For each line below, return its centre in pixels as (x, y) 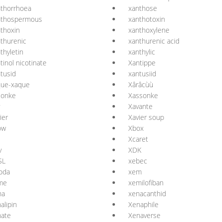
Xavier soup (146, 117)
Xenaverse (144, 215)
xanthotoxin (147, 19)
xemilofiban (146, 183)
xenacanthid (147, 194)
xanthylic (142, 52)
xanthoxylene (149, 30)
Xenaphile (143, 204)
